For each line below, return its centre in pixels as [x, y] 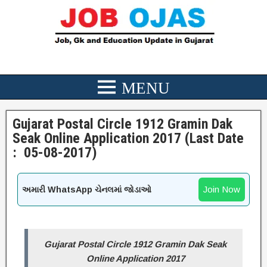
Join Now [222, 189]
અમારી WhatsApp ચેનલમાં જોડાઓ [87, 189]
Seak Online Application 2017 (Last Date [128, 138]
